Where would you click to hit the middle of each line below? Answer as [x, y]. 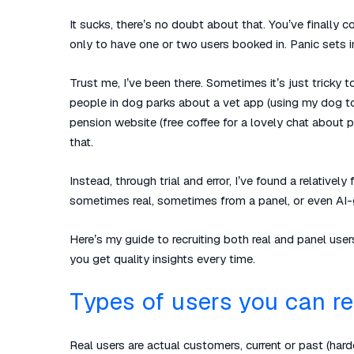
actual [164, 345]
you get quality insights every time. [162, 259]
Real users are [108, 345]
